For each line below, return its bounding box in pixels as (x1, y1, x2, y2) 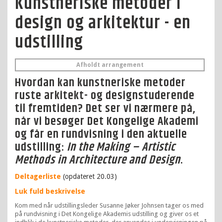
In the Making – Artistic (67, 138, 175, 156)
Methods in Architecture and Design (15, 151, 180, 169)
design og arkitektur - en (15, 9, 191, 37)
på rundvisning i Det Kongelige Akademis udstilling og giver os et (15, 210, 199, 218)
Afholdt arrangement (76, 61, 144, 68)
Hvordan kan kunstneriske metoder (15, 74, 186, 92)
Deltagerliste (15, 172, 61, 180)
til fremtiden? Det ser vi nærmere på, (15, 100, 196, 117)
